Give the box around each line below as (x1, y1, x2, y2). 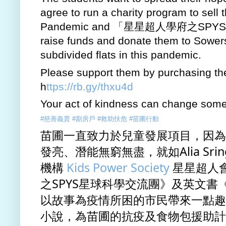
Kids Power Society (67, 159, 169, 176)
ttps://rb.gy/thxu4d (46, 80, 133, 92)
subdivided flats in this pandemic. (40, 49, 207, 61)
